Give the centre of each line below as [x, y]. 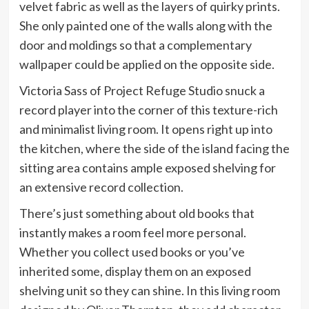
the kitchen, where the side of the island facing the [154, 149]
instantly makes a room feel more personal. [132, 233]
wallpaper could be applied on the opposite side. [147, 64]
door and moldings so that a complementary [135, 45]
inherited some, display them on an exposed [135, 271]
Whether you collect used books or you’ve [132, 252]
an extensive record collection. [101, 187]
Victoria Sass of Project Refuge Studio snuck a [142, 91]
